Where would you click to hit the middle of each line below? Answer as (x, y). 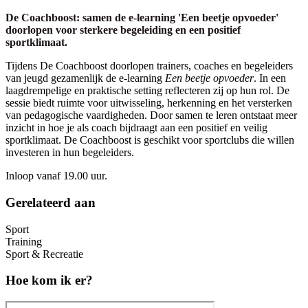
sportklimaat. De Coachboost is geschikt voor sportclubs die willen (150, 140)
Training (24, 241)
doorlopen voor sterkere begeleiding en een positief (123, 30)
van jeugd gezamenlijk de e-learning (85, 78)
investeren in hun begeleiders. (70, 153)
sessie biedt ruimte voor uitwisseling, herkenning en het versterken (149, 103)
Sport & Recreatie (44, 254)
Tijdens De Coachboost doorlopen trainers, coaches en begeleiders (149, 66)
